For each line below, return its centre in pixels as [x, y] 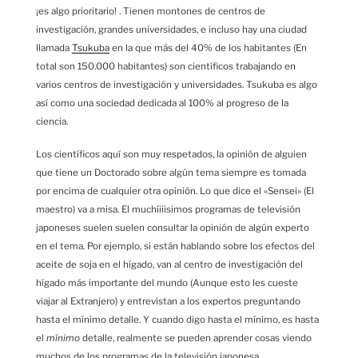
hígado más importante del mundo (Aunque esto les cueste [167, 282]
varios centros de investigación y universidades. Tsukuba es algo [177, 85]
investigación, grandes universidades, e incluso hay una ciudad [171, 30]
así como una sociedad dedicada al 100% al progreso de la [162, 103]
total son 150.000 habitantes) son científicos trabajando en [166, 67]
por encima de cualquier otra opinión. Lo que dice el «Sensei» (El [175, 191]
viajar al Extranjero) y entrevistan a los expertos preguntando [168, 301]
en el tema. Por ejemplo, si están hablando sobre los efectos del [175, 246]
